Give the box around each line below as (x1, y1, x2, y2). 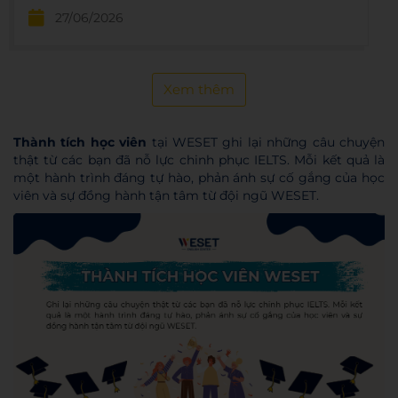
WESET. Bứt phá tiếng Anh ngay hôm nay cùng (28, 2, 342, 19)
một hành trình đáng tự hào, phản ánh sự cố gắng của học (13, 170, 385, 186)
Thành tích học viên (13, 134, 147, 150)
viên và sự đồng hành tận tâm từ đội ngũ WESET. (13, 187, 319, 203)
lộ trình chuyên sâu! (28, 23, 158, 40)
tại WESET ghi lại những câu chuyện (147, 134, 386, 150)
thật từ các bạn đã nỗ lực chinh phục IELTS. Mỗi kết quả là (13, 152, 385, 168)
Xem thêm (163, 81, 235, 98)
